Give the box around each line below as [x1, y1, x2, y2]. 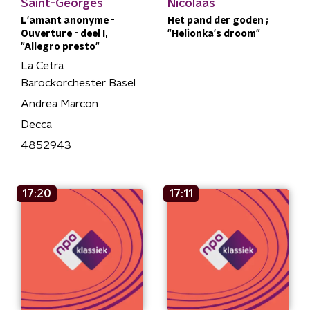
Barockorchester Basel [21, 77, 136, 89]
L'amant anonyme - [21, 16, 115, 26]
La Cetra [21, 60, 64, 71]
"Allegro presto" [21, 42, 100, 52]
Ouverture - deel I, [21, 29, 107, 39]
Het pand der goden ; [167, 16, 268, 26]
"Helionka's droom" [167, 29, 260, 39]
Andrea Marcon [21, 98, 98, 109]
